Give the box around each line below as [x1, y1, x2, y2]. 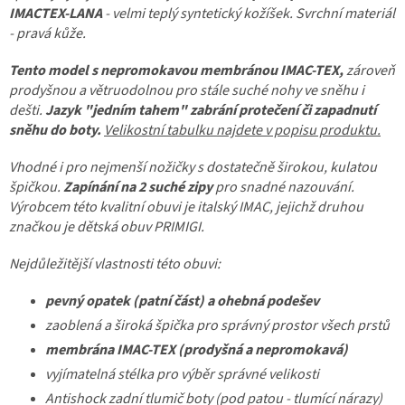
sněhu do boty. [9, 120, 104, 141]
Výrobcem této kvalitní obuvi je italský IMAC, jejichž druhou [9, 197, 363, 218]
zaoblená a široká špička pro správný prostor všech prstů [45, 316, 390, 336]
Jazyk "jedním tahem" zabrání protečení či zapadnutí [45, 100, 376, 121]
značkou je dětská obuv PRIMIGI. [9, 217, 207, 238]
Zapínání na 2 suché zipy [63, 177, 212, 198]
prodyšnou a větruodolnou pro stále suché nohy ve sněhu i [9, 80, 364, 101]
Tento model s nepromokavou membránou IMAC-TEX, [9, 61, 346, 81]
